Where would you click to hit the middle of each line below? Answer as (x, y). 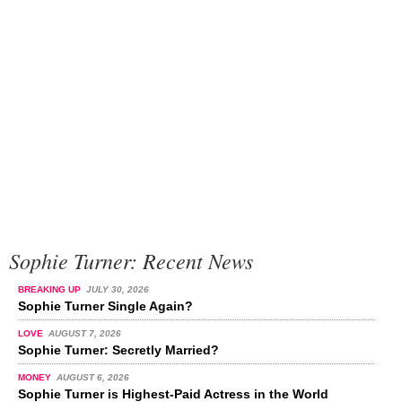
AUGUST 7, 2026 (84, 333)
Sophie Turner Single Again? (105, 306)
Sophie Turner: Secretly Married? (118, 350)
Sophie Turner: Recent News (131, 260)
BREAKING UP (51, 289)
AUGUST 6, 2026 (92, 377)
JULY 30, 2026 (117, 289)
